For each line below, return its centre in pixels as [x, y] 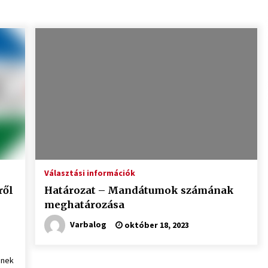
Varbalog [88, 224]
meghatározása [84, 205]
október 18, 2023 [156, 225]
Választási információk [89, 173]
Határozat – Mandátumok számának [139, 190]
